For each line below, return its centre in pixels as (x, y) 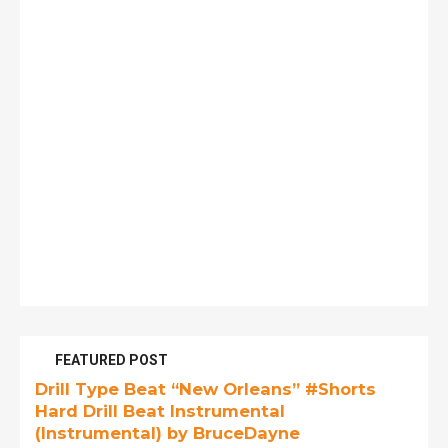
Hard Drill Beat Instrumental (160, 410)
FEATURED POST (111, 359)
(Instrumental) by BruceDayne (167, 432)
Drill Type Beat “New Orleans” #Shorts (205, 388)
